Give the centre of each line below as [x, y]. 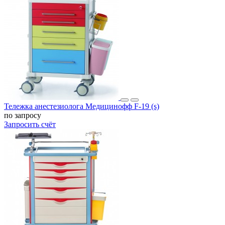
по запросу [23, 115]
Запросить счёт [30, 124]
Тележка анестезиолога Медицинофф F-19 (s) [82, 106]
